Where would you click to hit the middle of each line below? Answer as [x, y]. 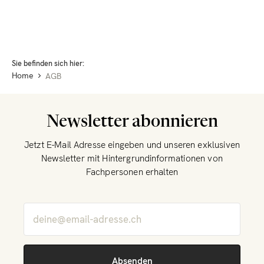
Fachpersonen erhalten [132, 172]
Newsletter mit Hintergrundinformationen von [132, 159]
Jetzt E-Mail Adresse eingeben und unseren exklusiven [132, 145]
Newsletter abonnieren [132, 123]
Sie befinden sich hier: [48, 63]
